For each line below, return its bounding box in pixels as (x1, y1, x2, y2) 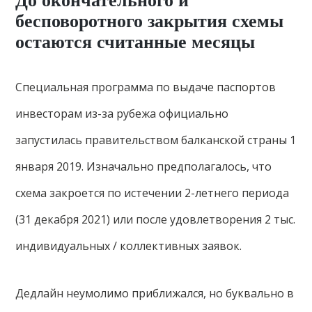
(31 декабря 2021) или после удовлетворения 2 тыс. (15, 212, 296, 227)
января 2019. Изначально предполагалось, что (15, 159, 272, 174)
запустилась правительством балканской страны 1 (15, 132, 297, 148)
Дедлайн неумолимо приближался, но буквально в (15, 286, 295, 301)
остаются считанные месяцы (15, 32, 256, 52)
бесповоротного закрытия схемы (15, 11, 284, 31)
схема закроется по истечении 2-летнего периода (15, 185, 290, 201)
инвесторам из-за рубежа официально (15, 106, 229, 121)
